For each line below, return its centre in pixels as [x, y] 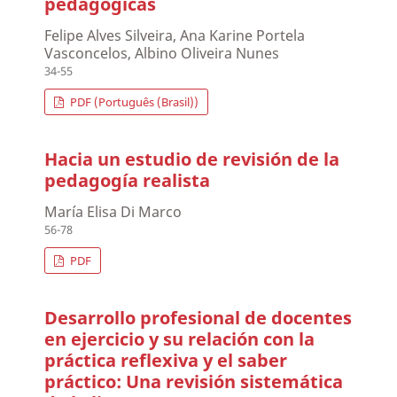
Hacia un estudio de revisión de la [192, 160]
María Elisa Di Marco [113, 212]
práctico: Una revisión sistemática [194, 382]
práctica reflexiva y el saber [166, 361]
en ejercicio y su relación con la [180, 339]
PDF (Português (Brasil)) [132, 102]
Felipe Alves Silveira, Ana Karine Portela [175, 36]
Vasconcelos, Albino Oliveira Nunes [162, 54]
